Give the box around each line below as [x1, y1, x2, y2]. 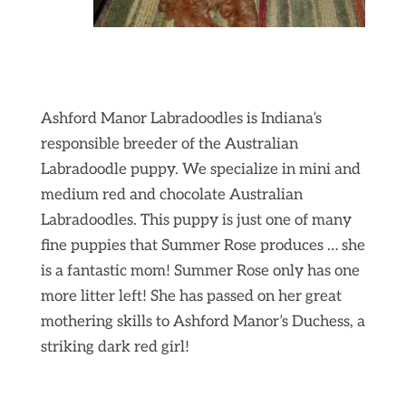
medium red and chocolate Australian [40, 186, 303, 205]
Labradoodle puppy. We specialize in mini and [40, 160, 361, 179]
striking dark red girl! [40, 338, 189, 357]
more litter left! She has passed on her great [40, 287, 342, 306]
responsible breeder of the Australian [40, 135, 298, 154]
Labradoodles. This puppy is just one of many [40, 211, 352, 230]
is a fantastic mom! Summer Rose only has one [40, 262, 360, 281]
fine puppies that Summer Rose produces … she [40, 237, 365, 256]
